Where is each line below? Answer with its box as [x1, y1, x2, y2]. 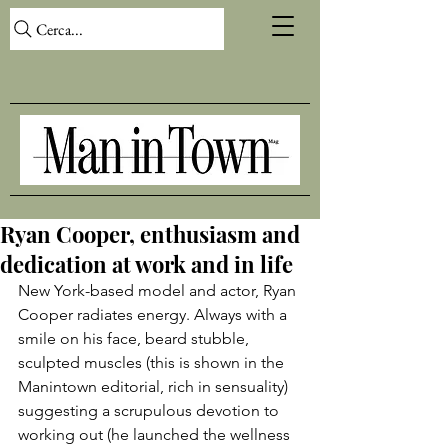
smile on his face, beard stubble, [18, 329, 253, 348]
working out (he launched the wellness [18, 425, 294, 444]
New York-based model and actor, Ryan [18, 281, 300, 300]
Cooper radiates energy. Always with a [18, 305, 291, 324]
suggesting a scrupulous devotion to [18, 401, 283, 420]
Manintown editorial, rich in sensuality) [18, 377, 292, 396]
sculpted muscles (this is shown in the [18, 353, 288, 372]
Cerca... [36, 18, 83, 40]
